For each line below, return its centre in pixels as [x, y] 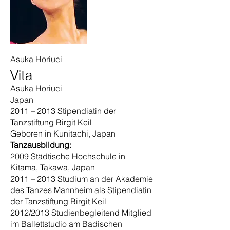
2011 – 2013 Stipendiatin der [63, 111]
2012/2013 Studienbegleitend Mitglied [81, 213]
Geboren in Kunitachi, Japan [63, 133]
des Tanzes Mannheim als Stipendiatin [81, 190]
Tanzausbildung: [41, 145]
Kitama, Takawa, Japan [53, 167]
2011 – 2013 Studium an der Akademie [82, 179]
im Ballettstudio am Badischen [66, 224]
